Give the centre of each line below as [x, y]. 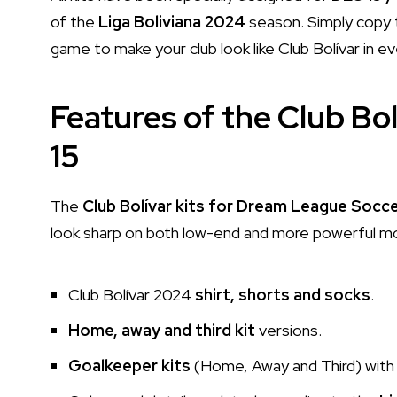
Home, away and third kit [162, 330]
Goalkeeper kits [129, 365]
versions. [288, 330]
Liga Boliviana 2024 [172, 21]
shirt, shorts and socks [283, 294]
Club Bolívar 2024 [132, 294]
